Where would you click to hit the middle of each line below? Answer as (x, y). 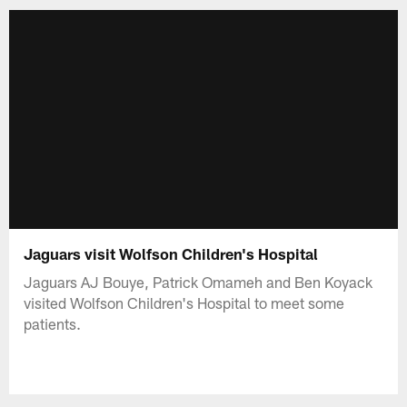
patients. (53, 323)
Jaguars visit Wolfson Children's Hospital (171, 253)
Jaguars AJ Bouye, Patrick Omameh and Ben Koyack (199, 281)
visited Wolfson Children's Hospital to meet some (184, 302)
